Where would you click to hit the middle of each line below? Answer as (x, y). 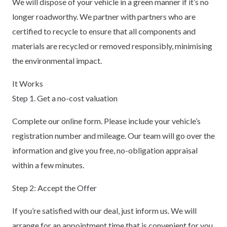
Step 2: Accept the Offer (54, 188)
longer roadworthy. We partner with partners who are (104, 17)
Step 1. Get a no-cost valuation (65, 98)
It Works (28, 84)
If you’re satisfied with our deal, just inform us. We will (104, 211)
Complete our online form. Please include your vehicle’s (106, 121)
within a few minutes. (48, 165)
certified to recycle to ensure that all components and (104, 31)
